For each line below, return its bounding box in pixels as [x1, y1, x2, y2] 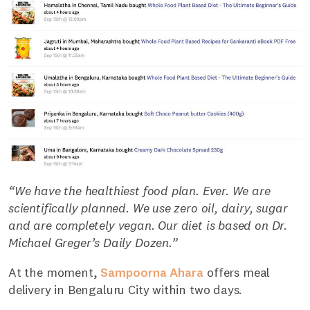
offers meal [203, 264, 271, 281]
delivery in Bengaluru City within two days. [8, 282, 243, 298]
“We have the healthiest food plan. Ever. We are [8, 183, 271, 199]
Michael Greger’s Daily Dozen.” [8, 235, 178, 251]
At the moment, [8, 264, 101, 281]
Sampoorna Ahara [100, 264, 204, 281]
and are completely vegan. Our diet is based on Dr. [8, 217, 288, 234]
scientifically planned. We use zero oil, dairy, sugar [8, 200, 288, 217]
